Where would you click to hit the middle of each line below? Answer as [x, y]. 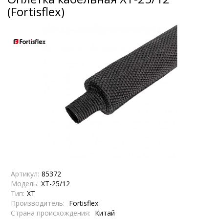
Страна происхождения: [51, 213]
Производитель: [38, 203]
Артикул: [25, 174]
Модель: [25, 183]
